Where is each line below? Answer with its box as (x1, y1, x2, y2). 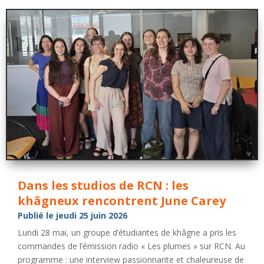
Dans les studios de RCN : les (18, 177, 189, 194)
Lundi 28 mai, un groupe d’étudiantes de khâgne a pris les (18, 227, 237, 239)
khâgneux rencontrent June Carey (18, 193, 226, 209)
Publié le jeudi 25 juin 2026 (18, 210, 128, 222)
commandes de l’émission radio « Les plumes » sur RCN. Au (18, 240, 246, 252)
